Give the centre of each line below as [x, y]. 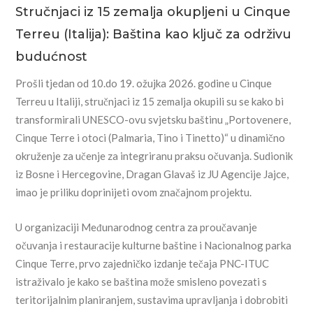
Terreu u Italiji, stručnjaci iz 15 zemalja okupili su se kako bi [150, 102]
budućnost [52, 57]
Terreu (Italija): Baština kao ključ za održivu [154, 35]
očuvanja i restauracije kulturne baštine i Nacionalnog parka [154, 246]
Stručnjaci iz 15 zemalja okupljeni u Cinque [153, 12]
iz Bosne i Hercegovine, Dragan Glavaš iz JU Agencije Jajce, [152, 174]
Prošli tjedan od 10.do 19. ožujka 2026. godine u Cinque [144, 83]
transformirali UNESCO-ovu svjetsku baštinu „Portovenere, [153, 120]
